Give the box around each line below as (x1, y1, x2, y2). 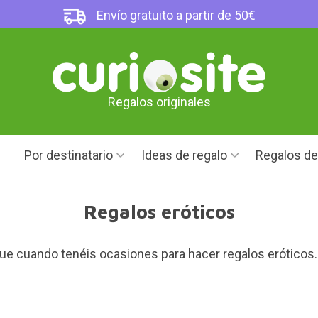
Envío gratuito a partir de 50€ (94, 8, 256, 23)
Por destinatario (24, 148, 113, 163)
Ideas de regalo (141, 148, 227, 163)
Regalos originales (107, 94, 211, 110)
